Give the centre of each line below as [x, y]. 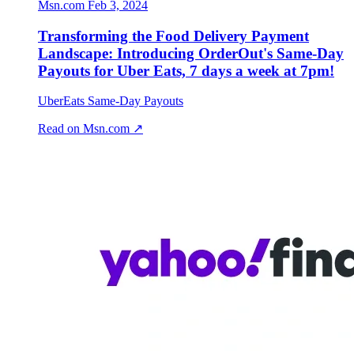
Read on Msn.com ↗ [90, 129]
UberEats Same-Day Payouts [111, 101]
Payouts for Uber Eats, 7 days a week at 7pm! [186, 70]
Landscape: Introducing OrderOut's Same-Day [191, 53]
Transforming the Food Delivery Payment [173, 36]
